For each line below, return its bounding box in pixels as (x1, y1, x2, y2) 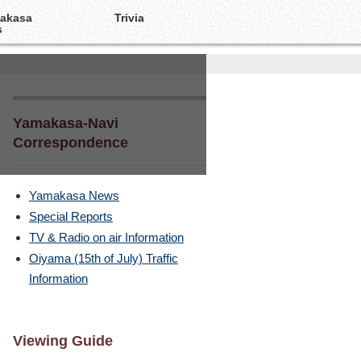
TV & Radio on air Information (29, 230, 184, 245)
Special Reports (29, 210, 113, 224)
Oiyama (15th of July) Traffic (29, 251, 178, 266)
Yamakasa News (29, 189, 119, 203)
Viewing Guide (13, 333, 113, 350)
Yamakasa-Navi (13, 114, 118, 131)
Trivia (114, 11, 144, 24)
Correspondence (13, 134, 128, 151)
